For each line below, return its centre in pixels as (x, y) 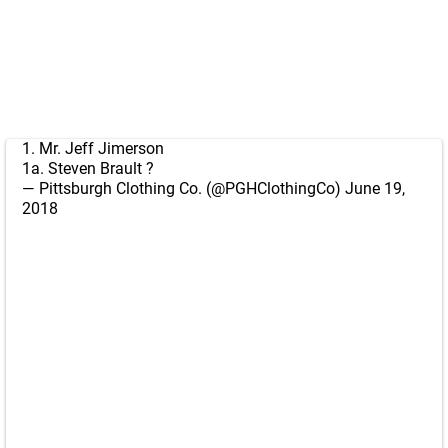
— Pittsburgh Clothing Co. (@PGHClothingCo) (183, 188)
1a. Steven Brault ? (88, 168)
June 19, (375, 188)
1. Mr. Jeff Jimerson (93, 148)
